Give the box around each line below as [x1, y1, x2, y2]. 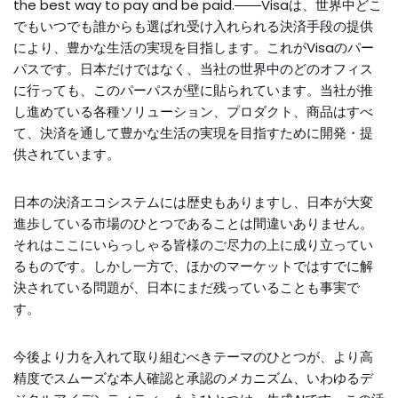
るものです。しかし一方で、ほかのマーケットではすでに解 [13, 257, 373, 275]
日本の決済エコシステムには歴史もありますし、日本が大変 [13, 193, 373, 211]
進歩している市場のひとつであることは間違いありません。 [13, 214, 373, 233]
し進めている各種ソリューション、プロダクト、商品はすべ [13, 102, 373, 121]
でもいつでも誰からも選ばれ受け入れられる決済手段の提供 [13, 17, 373, 36]
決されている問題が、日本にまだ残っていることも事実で [13, 278, 360, 297]
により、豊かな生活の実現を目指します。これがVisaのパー [13, 38, 374, 57]
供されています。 [13, 145, 120, 163]
